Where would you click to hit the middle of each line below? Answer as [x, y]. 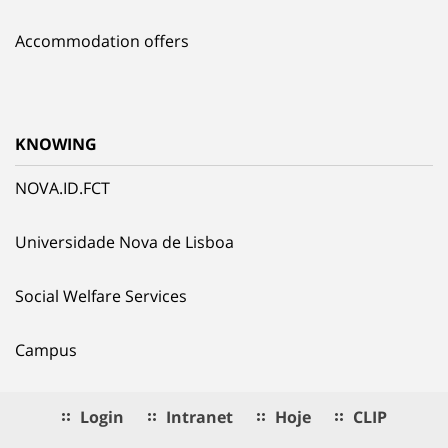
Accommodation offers [102, 40]
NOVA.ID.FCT [62, 187]
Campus [46, 349]
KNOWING [56, 143]
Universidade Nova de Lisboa [124, 241]
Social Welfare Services [101, 295]
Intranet [199, 416]
